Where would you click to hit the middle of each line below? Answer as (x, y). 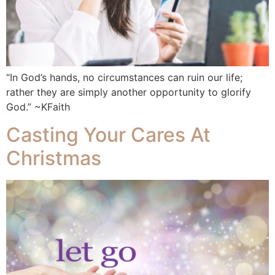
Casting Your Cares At (108, 134)
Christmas (54, 158)
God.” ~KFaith (38, 107)
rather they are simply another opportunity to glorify (129, 92)
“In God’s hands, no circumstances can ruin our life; (124, 78)
